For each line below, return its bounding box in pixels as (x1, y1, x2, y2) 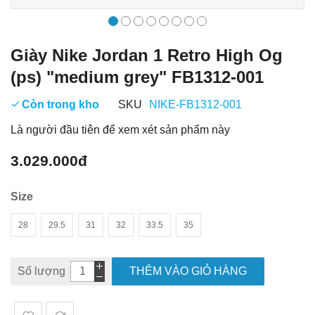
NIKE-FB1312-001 (148, 98, 242, 110)
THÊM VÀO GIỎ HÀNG (129, 264, 247, 277)
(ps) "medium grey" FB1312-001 (11, 67, 264, 86)
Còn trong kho (22, 98, 99, 110)
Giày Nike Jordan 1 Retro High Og (11, 46, 283, 65)
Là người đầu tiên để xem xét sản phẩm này (11, 123, 230, 136)
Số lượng (18, 264, 65, 277)
